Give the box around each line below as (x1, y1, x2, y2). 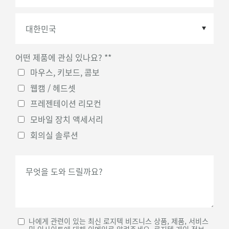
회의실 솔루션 (30, 128, 78, 141)
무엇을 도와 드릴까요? (26, 165, 103, 178)
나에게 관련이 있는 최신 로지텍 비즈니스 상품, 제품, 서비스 (28, 216, 209, 226)
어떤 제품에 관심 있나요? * (15, 51, 108, 63)
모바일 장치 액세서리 (30, 112, 103, 125)
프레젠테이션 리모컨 (30, 97, 101, 110)
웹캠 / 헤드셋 (30, 81, 76, 94)
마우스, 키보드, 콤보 (30, 66, 100, 79)
